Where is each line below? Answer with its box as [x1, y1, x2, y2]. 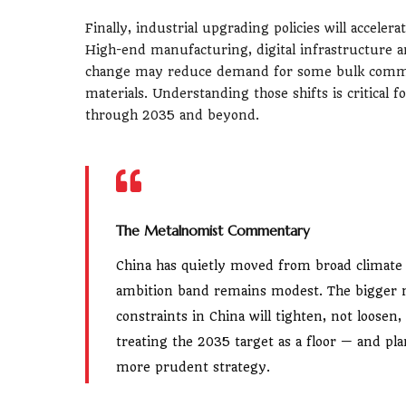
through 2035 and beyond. [85, 107, 259, 122]
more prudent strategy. [116, 359, 270, 374]
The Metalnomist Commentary [116, 221, 310, 239]
